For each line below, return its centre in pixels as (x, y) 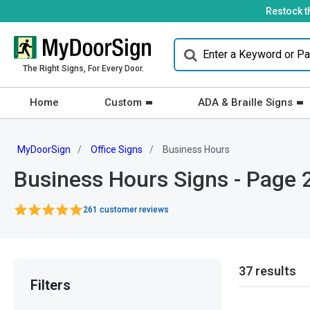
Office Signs (117, 149)
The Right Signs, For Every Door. (83, 69)
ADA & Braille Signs (245, 102)
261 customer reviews (126, 210)
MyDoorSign (44, 149)
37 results (267, 271)
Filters (51, 285)
